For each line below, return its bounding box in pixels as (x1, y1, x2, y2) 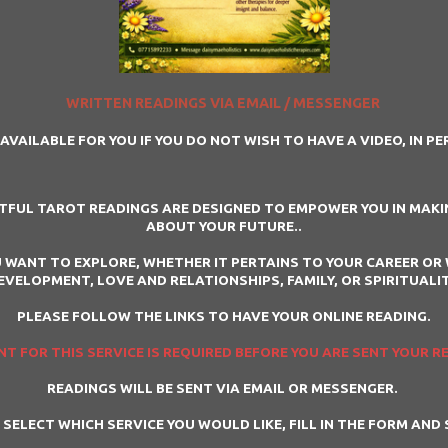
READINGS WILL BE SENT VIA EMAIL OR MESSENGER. (47, 379, 401, 396)
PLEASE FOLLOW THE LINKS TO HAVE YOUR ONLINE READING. (17, 307, 431, 324)
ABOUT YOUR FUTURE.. (146, 217, 302, 234)
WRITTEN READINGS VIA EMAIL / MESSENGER (65, 94, 383, 111)
